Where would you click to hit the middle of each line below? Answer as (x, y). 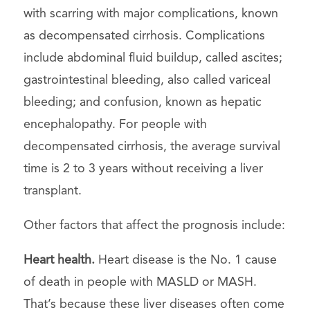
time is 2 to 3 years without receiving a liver (143, 169)
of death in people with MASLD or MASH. (140, 282)
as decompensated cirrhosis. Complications (144, 36)
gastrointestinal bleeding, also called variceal (147, 81)
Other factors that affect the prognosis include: (154, 226)
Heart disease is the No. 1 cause (185, 260)
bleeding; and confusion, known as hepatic (142, 103)
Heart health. (59, 260)
